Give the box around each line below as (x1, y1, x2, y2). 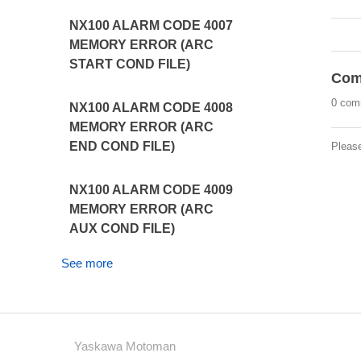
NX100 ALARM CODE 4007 (69, 19, 234, 32)
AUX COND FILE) (69, 222, 176, 235)
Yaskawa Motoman (74, 339, 176, 353)
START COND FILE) (69, 57, 191, 71)
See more (61, 256, 114, 270)
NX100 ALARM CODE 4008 (69, 101, 234, 114)
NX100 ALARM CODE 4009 (69, 183, 234, 197)
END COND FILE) (69, 139, 176, 153)
